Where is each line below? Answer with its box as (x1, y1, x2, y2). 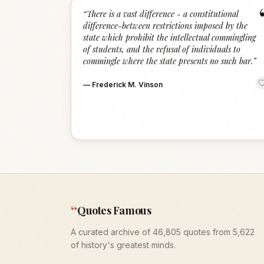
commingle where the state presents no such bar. (83, 55, 253, 67)
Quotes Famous (77, 203, 151, 217)
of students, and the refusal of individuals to (83, 44, 240, 55)
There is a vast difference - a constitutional (87, 8, 238, 19)
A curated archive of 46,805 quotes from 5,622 (71, 227, 255, 237)
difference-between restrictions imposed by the (83, 20, 247, 31)
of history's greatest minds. (71, 240, 176, 250)
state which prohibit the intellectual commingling (83, 32, 256, 43)
